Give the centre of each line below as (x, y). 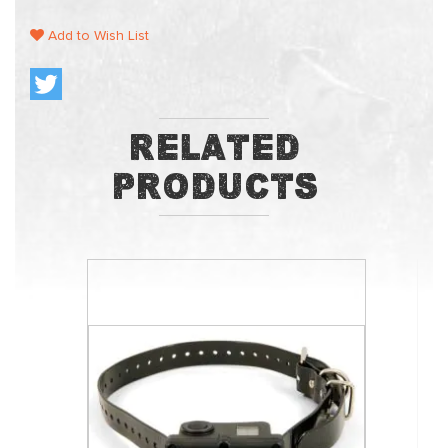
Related (214, 147)
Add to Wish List (96, 36)
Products (214, 186)
